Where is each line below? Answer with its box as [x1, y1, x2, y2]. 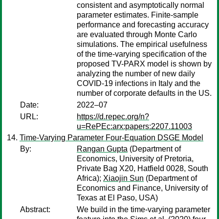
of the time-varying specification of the [77, 50, 207, 58]
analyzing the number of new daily [77, 69, 195, 78]
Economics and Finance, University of [77, 184, 208, 192]
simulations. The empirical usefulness [77, 40, 207, 48]
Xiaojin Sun [103, 174, 144, 182]
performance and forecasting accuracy [77, 21, 209, 29]
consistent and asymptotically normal [77, 1, 204, 9]
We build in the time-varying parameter [77, 205, 210, 214]
